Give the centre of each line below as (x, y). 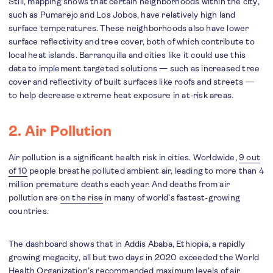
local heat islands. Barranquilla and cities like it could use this (127, 55)
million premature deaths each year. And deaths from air (119, 184)
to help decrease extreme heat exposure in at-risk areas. (121, 95)
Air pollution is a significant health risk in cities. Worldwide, (124, 158)
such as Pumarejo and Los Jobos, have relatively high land (122, 15)
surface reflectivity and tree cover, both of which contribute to (132, 42)
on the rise (82, 198)
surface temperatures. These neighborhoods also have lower (129, 28)
